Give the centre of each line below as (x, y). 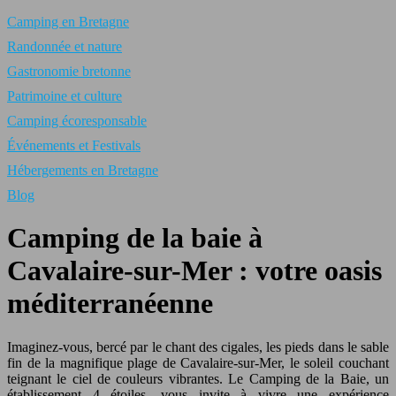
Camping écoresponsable (77, 121)
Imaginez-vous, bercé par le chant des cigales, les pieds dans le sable (198, 346)
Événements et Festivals (74, 145)
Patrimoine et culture (65, 96)
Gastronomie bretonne (69, 71)
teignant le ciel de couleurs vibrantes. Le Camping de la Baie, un (198, 378)
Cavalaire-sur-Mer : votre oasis (194, 271)
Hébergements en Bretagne (83, 170)
